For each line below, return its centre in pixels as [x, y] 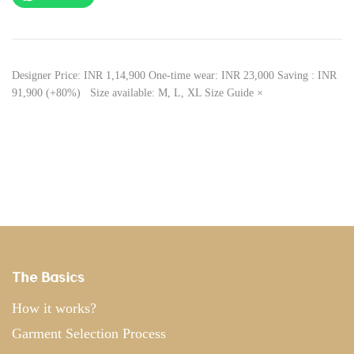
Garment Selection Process [89, 333]
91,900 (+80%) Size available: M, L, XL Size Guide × [137, 93]
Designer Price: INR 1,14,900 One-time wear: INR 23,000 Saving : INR [174, 75]
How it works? [54, 308]
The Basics [48, 277]
